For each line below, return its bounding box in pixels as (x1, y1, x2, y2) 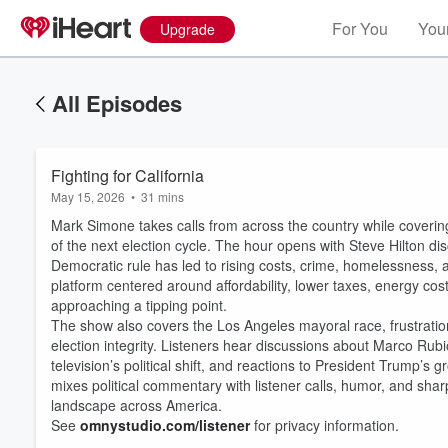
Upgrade (160, 19, 215, 39)
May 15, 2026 (51, 188, 125, 205)
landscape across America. (51, 395, 230, 415)
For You (332, 17, 388, 40)
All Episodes (52, 87, 182, 119)
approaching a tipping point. (51, 295, 235, 315)
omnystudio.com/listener (80, 415, 250, 435)
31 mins (141, 188, 184, 205)
